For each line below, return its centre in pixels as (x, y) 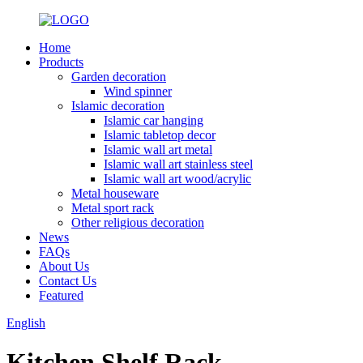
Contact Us (68, 281)
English (26, 323)
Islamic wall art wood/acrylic (177, 179)
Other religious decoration (138, 222)
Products (61, 62)
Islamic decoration (118, 106)
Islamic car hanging (154, 120)
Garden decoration (119, 77)
